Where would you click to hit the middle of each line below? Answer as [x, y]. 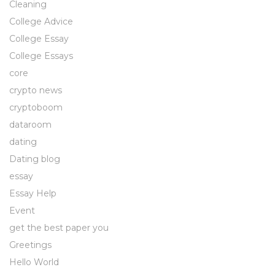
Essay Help [33, 193]
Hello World [34, 262]
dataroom [30, 125]
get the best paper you [59, 228]
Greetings [30, 245]
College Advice [41, 21]
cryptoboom [36, 107]
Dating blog [35, 159]
